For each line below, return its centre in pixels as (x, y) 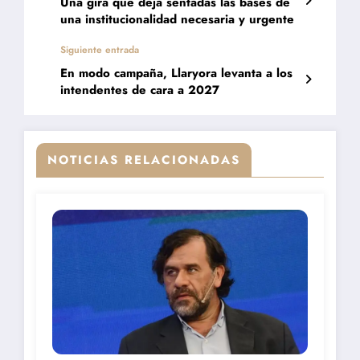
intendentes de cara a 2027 (140, 90)
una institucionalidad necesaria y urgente (177, 19)
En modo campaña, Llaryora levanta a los (176, 73)
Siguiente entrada (100, 49)
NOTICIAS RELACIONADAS (144, 160)
